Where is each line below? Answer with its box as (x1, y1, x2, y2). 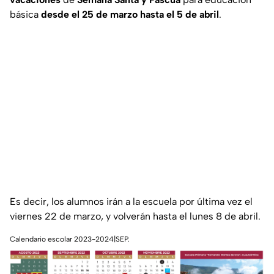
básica (10, 9, 41, 21)
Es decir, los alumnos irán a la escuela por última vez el (10, 196, 253, 208)
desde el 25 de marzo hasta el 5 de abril (41, 9, 219, 21)
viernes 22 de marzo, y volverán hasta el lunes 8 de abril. (10, 210, 261, 223)
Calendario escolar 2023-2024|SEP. (10, 235, 130, 244)
